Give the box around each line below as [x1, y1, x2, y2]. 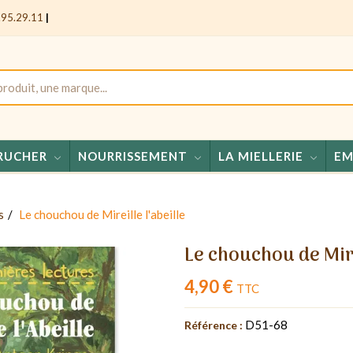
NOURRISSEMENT [77, 148, 188, 163]
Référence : [184, 318, 243, 332]
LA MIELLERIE [217, 148, 303, 163]
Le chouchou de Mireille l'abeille [19, 206, 185, 221]
